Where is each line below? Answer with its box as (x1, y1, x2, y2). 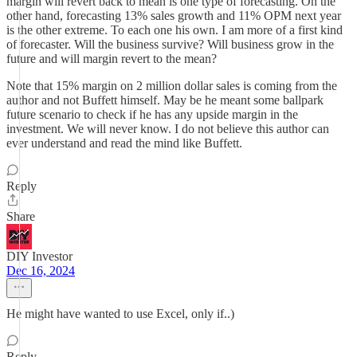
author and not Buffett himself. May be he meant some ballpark (6, 93, 324, 107)
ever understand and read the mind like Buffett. (6, 136, 242, 150)
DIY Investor (6, 249, 73, 263)
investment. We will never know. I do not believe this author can (6, 122, 329, 135)
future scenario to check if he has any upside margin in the (6, 108, 298, 121)
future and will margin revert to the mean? (6, 52, 217, 65)
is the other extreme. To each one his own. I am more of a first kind (6, 23, 343, 37)
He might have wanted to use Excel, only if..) (6, 307, 234, 320)
